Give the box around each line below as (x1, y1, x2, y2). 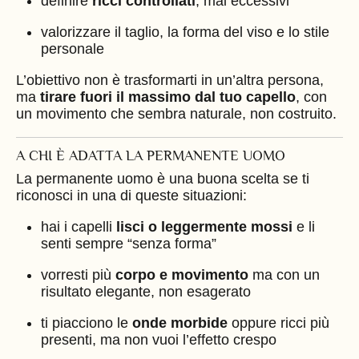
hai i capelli (40, 218, 116, 235)
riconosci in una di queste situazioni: (16, 187, 247, 204)
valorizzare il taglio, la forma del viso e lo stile (40, 23, 329, 40)
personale (40, 40, 104, 57)
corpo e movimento (115, 266, 248, 283)
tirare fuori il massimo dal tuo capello (40, 88, 296, 105)
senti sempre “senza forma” (40, 235, 216, 252)
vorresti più (40, 266, 115, 283)
